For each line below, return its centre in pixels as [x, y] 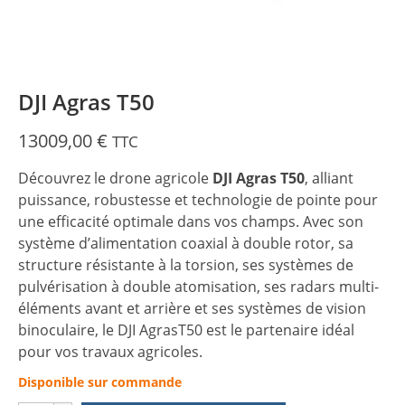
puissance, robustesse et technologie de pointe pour [198, 200]
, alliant [329, 178]
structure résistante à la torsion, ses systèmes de [186, 265]
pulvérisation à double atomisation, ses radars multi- [198, 287]
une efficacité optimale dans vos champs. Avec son [191, 221]
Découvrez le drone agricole [115, 178]
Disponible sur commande [100, 382]
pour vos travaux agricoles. [110, 352]
